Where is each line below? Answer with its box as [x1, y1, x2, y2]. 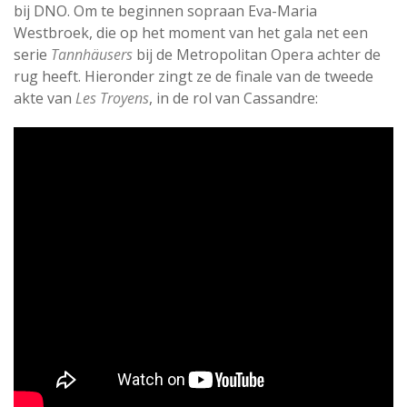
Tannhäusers [51, 45, 133, 65]
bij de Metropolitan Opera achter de [133, 45, 381, 65]
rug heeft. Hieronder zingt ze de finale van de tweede [14, 66, 373, 86]
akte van [14, 88, 75, 108]
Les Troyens [75, 88, 149, 108]
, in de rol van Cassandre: [149, 88, 318, 108]
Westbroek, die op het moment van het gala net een [14, 23, 368, 43]
